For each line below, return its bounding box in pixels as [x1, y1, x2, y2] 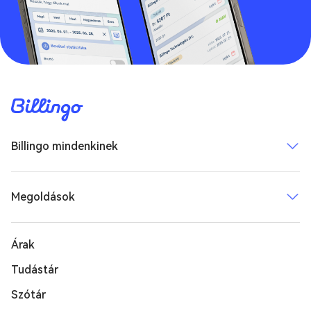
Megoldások [11, 190, 75, 203]
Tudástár [11, 262, 58, 276]
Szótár [11, 287, 46, 301]
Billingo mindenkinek [11, 139, 118, 153]
